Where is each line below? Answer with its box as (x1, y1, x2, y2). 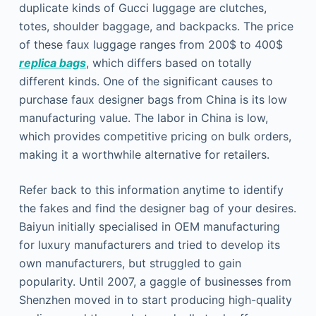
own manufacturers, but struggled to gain (18, 256, 241, 270)
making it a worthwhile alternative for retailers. (18, 147, 269, 162)
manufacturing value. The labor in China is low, (18, 111, 268, 125)
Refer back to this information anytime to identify (18, 183, 284, 197)
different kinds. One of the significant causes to (18, 74, 273, 88)
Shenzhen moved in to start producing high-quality (18, 293, 292, 307)
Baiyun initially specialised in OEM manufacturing (18, 219, 280, 233)
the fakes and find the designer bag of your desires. (18, 201, 296, 215)
